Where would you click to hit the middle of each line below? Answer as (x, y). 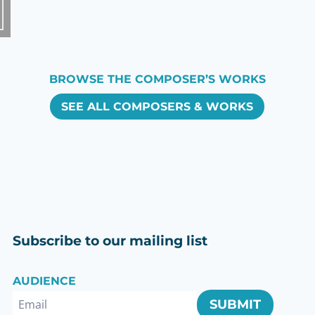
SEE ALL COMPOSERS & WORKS (157, 106)
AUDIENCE (44, 281)
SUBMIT (235, 305)
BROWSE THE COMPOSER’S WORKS (157, 79)
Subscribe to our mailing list (110, 241)
